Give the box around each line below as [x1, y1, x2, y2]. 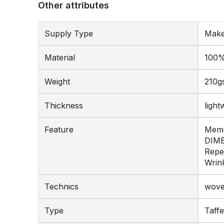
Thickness [44, 100, 83, 110]
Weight [44, 76, 70, 86]
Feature [44, 124, 73, 134]
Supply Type [44, 28, 93, 38]
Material [44, 52, 75, 62]
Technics [44, 181, 78, 191]
